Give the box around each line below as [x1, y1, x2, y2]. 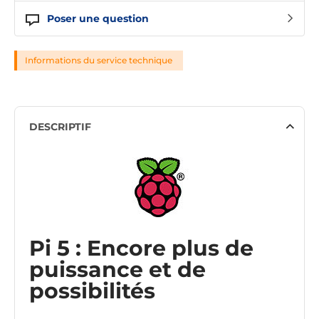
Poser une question [47, 12, 149, 26]
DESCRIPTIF [29, 120, 91, 134]
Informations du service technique [25, 55, 172, 66]
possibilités [29, 278, 155, 305]
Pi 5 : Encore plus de [29, 235, 253, 262]
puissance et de [29, 256, 206, 283]
